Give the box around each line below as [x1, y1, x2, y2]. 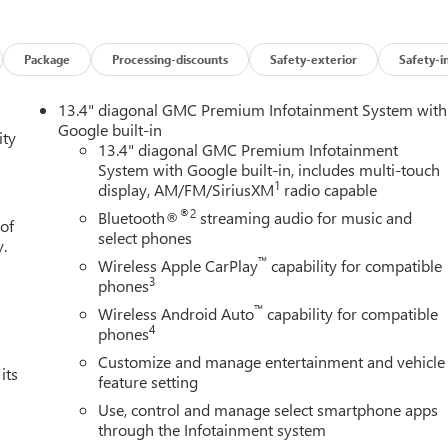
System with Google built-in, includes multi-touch [98, 158, 441, 180]
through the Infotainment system [98, 418, 327, 440]
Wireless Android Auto [98, 302, 255, 324]
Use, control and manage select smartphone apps [98, 398, 439, 420]
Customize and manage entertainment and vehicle [98, 350, 446, 372]
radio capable [280, 178, 378, 200]
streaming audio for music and [196, 206, 413, 228]
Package [24, 50, 71, 67]
